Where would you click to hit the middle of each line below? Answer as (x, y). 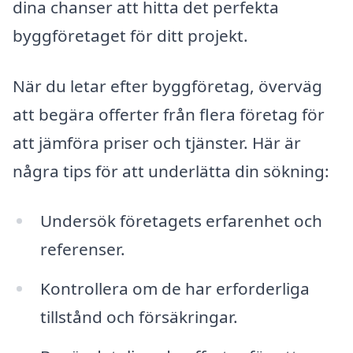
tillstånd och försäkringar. (139, 317)
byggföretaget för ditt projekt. (130, 35)
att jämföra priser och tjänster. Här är (157, 142)
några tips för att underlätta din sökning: (171, 171)
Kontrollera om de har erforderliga (175, 289)
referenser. (82, 249)
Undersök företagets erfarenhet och (181, 221)
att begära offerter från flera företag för (169, 114)
